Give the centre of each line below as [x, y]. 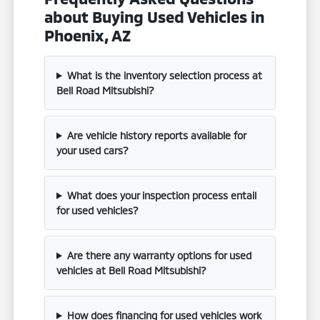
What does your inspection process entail [161, 195]
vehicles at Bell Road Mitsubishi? [132, 270]
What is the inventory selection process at [164, 75]
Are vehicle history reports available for [156, 135]
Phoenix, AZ [88, 35]
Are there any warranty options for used [159, 255]
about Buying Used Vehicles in [155, 16]
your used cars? [93, 150]
